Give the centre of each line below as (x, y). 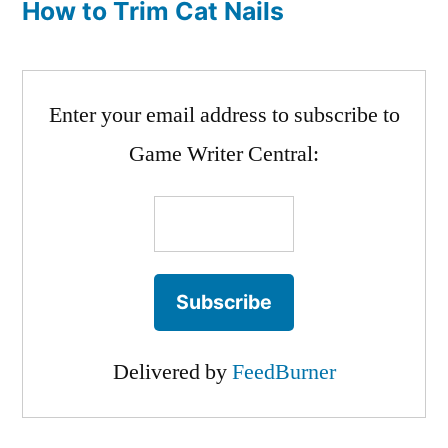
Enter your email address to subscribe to (224, 114)
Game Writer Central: (224, 153)
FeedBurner (283, 371)
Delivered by (172, 371)
